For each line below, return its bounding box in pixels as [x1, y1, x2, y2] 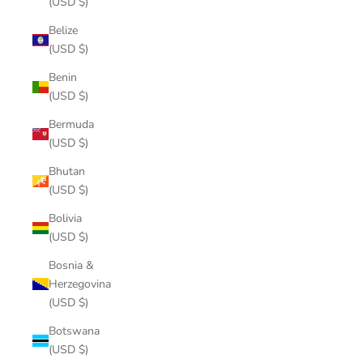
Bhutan [49, 164, 85, 179]
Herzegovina [49, 276, 111, 292]
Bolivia [49, 211, 82, 226]
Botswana [49, 323, 100, 339]
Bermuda [49, 117, 94, 132]
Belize [49, 23, 78, 38]
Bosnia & [49, 258, 94, 273]
